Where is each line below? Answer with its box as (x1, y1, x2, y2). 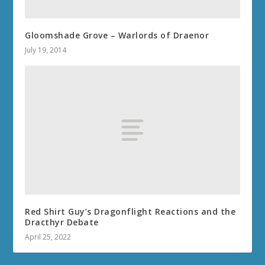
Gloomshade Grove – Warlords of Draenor (25, 30, 209, 41)
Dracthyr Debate (25, 216, 99, 228)
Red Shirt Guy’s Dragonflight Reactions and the (25, 205, 236, 217)
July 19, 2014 (25, 45, 67, 56)
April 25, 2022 (25, 231, 72, 242)
